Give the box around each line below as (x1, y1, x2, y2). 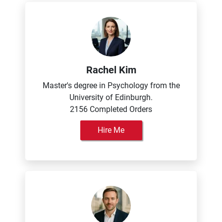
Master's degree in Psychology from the (42, 81, 180, 90)
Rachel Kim (86, 64, 136, 76)
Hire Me (98, 125, 124, 135)
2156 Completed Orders (70, 105, 152, 114)
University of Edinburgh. (69, 93, 153, 102)
